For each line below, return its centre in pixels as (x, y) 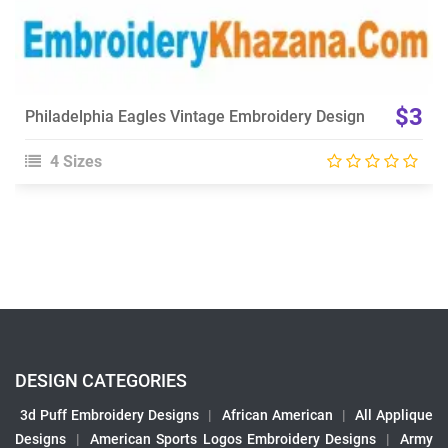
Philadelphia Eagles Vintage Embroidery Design (195, 117)
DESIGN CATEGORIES (101, 381)
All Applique (394, 415)
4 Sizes (74, 162)
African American (277, 415)
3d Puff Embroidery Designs (110, 415)
